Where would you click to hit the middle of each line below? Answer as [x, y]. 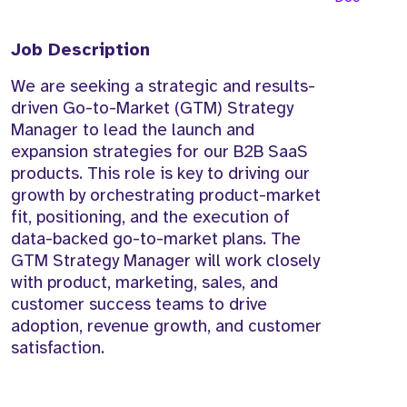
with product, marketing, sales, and [144, 283]
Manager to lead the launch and [133, 130]
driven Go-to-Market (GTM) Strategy [152, 109]
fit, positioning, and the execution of [150, 218]
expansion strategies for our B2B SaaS [159, 152]
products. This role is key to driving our [160, 174]
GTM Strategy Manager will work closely [165, 261]
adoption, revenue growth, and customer [166, 327]
